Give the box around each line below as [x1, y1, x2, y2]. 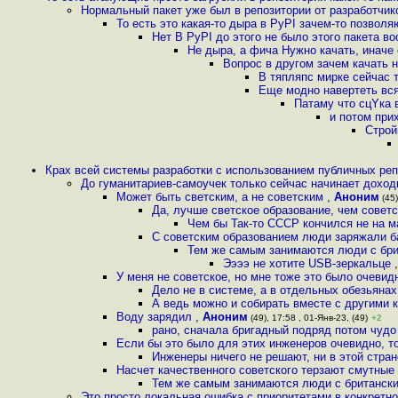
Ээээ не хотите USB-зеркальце [223, 257, 394, 270]
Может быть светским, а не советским [116, 190, 327, 203]
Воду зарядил [116, 310, 195, 323]
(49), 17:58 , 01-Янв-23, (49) [248, 313, 368, 322]
